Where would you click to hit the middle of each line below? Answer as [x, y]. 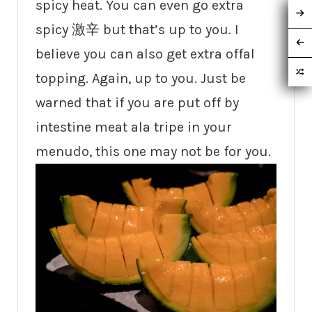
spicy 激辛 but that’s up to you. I [137, 30]
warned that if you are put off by [137, 103]
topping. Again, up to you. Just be [141, 79]
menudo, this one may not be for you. [153, 152]
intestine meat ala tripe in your [134, 127]
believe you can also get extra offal [145, 54]
